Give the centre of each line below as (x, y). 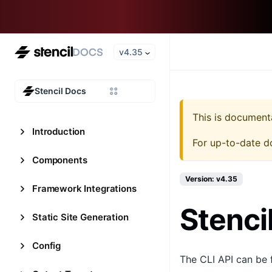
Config (47, 246)
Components (60, 160)
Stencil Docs (60, 91)
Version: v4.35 (211, 179)
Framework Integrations (84, 189)
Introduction (59, 131)
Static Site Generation (80, 217)
